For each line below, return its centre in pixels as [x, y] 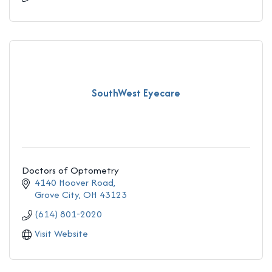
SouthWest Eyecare [136, 93]
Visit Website [62, 233]
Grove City [57, 194]
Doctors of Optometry [70, 170]
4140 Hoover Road [74, 182]
